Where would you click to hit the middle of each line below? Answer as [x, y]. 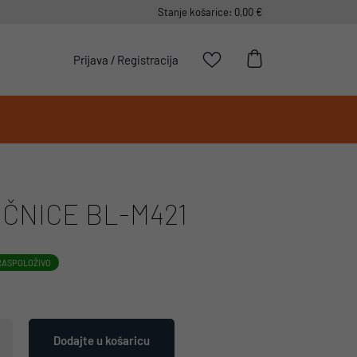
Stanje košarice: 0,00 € [210, 12]
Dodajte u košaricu [102, 340]
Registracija [148, 60]
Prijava [91, 60]
